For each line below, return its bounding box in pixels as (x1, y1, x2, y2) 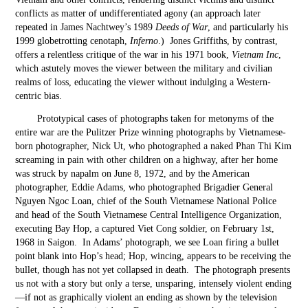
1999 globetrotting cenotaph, (15, 36, 131, 46)
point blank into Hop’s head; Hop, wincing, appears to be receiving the (15, 251, 291, 261)
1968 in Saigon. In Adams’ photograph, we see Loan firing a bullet (15, 237, 280, 247)
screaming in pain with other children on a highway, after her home (15, 155, 278, 165)
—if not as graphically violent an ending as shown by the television (15, 292, 278, 302)
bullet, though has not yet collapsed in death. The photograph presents (15, 265, 291, 275)
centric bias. (15, 91, 63, 101)
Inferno (130, 36, 159, 46)
